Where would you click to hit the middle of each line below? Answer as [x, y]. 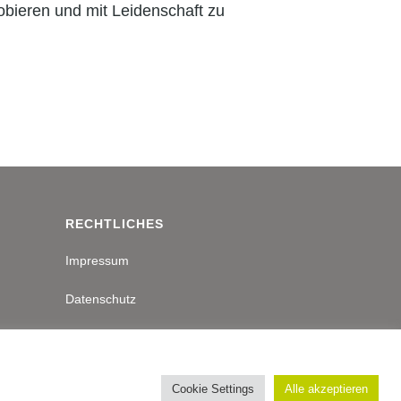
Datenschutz [101, 299]
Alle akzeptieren [326, 388]
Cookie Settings [213, 388]
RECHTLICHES [115, 223]
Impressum [97, 260]
